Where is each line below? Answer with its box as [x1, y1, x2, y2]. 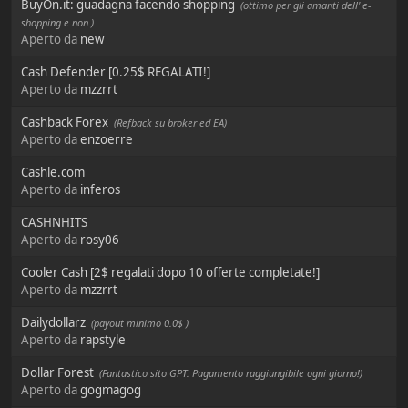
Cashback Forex [21, 114, 108, 131]
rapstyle [80, 331, 126, 349]
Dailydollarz [21, 314, 86, 331]
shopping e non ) [21, 15, 94, 30]
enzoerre [80, 131, 133, 148]
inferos [80, 181, 120, 199]
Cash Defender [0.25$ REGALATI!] [21, 64, 210, 81]
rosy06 [80, 231, 119, 249]
